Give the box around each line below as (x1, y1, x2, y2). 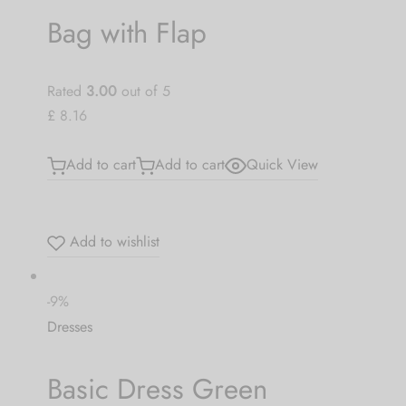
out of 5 (116, 80, 170, 101)
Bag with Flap (46, 12, 207, 53)
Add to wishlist (64, 231, 159, 253)
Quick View (246, 153, 318, 175)
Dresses (46, 316, 92, 338)
